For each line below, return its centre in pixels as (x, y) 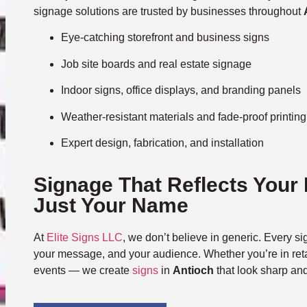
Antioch (194, 271)
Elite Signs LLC (85, 238)
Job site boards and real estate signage (157, 64)
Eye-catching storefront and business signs (165, 38)
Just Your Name (111, 206)
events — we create (83, 271)
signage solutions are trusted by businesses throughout (169, 12)
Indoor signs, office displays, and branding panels (181, 90)
